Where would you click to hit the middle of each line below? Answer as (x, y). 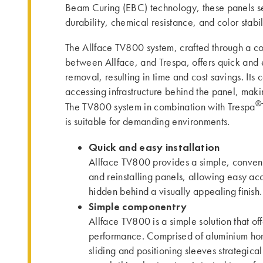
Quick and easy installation (154, 147)
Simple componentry (138, 206)
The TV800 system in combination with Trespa (160, 107)
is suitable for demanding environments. (148, 122)
